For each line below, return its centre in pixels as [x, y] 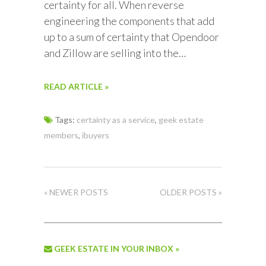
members [61, 135]
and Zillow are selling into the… [115, 53]
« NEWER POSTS [76, 192]
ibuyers [96, 135]
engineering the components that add [129, 20]
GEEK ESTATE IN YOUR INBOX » [116, 248]
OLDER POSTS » [191, 192]
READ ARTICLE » [76, 86]
